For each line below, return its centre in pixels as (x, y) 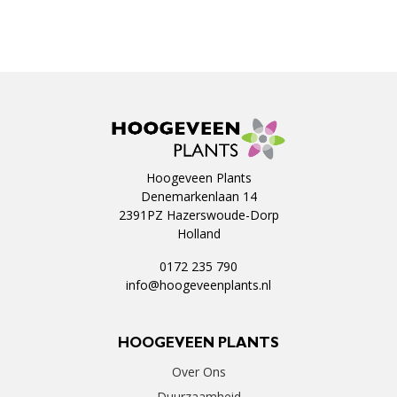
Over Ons (198, 372)
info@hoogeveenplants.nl (198, 285)
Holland (198, 234)
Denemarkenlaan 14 (198, 197)
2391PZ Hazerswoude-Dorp (198, 215)
